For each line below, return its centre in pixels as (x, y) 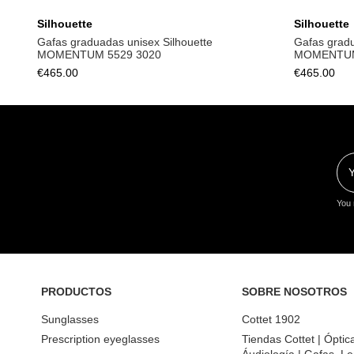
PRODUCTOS (76, 291)
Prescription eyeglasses (100, 339)
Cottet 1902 (271, 320)
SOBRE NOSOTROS (294, 291)
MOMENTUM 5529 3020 (99, 55)
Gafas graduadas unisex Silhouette (125, 42)
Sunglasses (70, 320)
